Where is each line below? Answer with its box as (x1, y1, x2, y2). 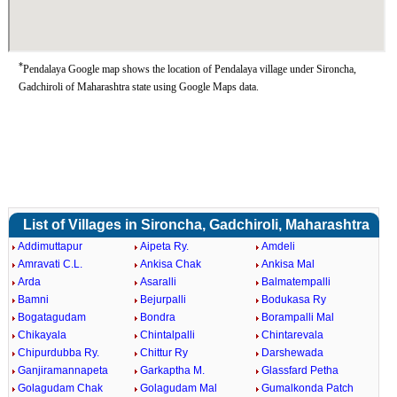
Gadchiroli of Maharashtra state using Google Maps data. (18, 81, 259, 93)
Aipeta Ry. (139, 240, 189, 253)
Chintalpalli (139, 329, 195, 341)
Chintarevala (261, 329, 324, 341)
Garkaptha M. (139, 364, 205, 377)
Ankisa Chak (139, 258, 201, 270)
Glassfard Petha (261, 364, 339, 377)
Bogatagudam (17, 311, 86, 323)
